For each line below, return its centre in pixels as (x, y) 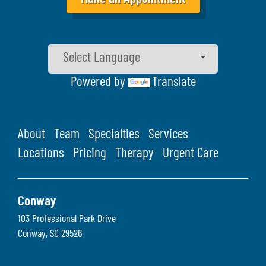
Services (168, 135)
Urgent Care (191, 154)
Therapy (134, 154)
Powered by (99, 83)
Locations (41, 154)
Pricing (90, 154)
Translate (174, 83)
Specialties (114, 135)
